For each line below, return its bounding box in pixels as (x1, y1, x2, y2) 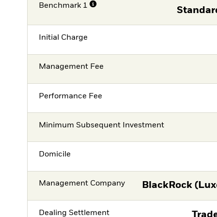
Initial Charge (39, 33, 88, 42)
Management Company (39, 180, 125, 188)
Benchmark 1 (39, 1, 88, 10)
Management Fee (39, 63, 104, 71)
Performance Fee (39, 92, 103, 100)
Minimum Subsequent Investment (39, 121, 165, 129)
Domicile (39, 151, 71, 159)
